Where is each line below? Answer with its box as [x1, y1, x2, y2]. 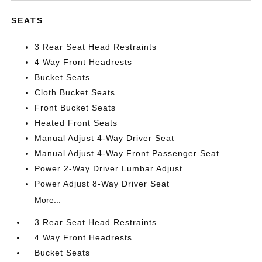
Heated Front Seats [35, 118, 118, 127]
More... [35, 195, 61, 205]
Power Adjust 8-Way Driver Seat [35, 179, 170, 188]
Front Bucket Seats [35, 103, 116, 112]
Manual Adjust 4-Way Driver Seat [35, 133, 175, 143]
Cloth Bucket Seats [35, 88, 116, 97]
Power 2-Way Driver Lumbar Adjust [35, 164, 183, 173]
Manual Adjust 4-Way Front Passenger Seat [35, 149, 220, 158]
